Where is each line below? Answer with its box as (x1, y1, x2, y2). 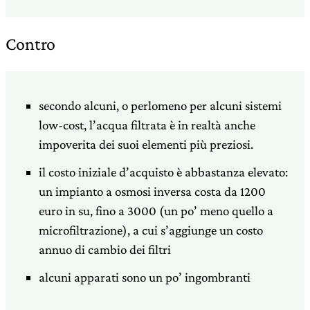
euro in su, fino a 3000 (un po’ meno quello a (39, 203, 273, 218)
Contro (6, 33, 55, 54)
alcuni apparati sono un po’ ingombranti (39, 269, 250, 284)
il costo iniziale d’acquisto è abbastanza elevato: (39, 164, 288, 179)
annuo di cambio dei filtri (39, 241, 171, 257)
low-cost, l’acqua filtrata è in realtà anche (39, 117, 255, 132)
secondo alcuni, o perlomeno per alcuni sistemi (39, 98, 282, 113)
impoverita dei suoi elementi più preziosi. (39, 136, 253, 152)
